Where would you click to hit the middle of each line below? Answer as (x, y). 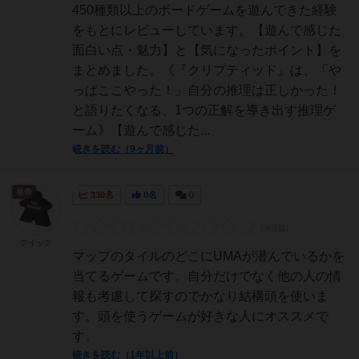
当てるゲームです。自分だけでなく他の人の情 (207, 276)
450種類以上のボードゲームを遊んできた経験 (205, 10)
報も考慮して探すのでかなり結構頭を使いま (200, 296)
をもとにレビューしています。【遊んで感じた (207, 30)
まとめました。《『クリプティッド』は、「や (207, 70)
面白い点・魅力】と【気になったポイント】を (207, 50)
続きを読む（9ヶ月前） (123, 149)
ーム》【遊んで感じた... (141, 130)
